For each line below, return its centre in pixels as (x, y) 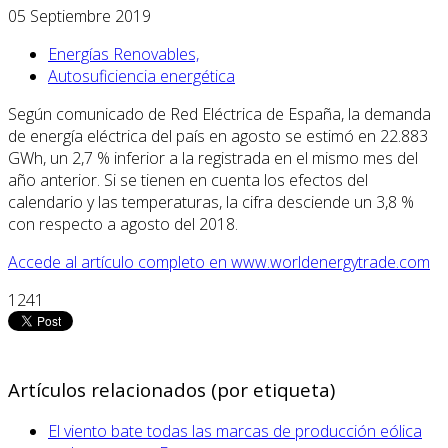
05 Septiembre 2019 (79, 15)
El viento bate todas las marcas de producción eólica (235, 431)
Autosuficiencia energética (141, 75)
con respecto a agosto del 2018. (123, 223)
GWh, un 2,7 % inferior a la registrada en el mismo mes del (213, 157)
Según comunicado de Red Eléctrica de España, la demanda (219, 113)
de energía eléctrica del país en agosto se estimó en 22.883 (218, 135)
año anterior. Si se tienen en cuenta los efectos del (188, 179)
